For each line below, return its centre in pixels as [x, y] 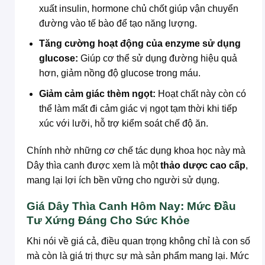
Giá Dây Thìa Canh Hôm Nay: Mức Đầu [131, 206]
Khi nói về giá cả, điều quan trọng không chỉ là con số [138, 241]
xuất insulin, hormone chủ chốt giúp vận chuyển [138, 8]
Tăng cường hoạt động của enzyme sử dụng [140, 44]
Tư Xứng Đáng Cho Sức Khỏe [108, 221]
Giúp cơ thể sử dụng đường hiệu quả [157, 59]
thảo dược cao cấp [203, 165]
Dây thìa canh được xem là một [93, 165]
